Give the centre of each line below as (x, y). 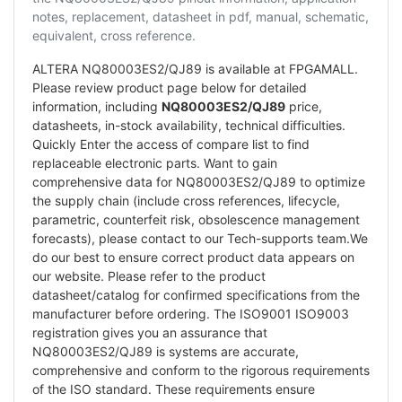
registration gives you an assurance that (150, 332)
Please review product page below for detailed (170, 87)
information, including (97, 106)
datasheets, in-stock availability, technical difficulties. (189, 125)
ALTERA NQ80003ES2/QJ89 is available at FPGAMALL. (195, 68)
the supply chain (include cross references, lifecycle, (186, 200)
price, (304, 106)
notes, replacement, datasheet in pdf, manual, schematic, (201, 16)
